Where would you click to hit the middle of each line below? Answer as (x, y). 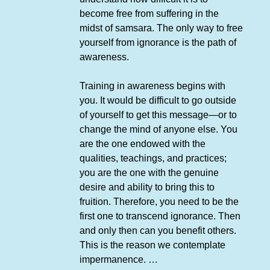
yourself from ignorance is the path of (158, 43)
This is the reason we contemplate (152, 245)
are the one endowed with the (142, 144)
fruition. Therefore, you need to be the (159, 202)
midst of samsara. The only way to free (161, 28)
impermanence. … (118, 260)
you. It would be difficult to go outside (158, 101)
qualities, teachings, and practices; (153, 159)
